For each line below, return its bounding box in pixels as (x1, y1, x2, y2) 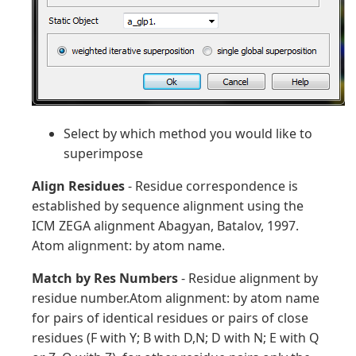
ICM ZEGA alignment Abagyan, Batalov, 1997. (32, 217, 299, 234)
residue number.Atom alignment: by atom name (32, 289, 319, 307)
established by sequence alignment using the (32, 197, 304, 215)
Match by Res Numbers (32, 269, 178, 287)
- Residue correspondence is (125, 177, 298, 195)
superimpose (64, 145, 143, 162)
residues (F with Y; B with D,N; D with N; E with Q (32, 329, 319, 346)
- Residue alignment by (178, 269, 318, 287)
